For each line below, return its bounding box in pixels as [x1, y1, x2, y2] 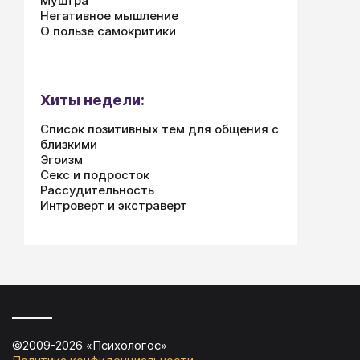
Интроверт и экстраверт [40, 198, 187, 213]
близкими [40, 137, 97, 152]
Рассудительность [40, 182, 154, 198]
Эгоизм [40, 152, 83, 167]
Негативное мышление [40, 8, 178, 23]
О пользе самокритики [40, 23, 176, 39]
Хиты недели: [40, 91, 145, 109]
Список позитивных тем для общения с [40, 121, 279, 137]
